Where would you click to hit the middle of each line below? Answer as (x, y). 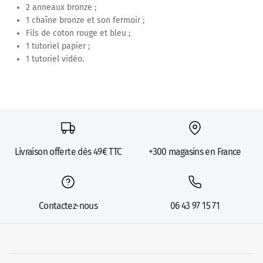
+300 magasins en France (195, 151)
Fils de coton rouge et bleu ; (78, 33)
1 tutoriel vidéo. (55, 59)
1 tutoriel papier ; (58, 46)
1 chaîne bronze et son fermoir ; (85, 20)
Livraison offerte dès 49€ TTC (68, 151)
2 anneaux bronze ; (61, 7)
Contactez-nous (68, 205)
